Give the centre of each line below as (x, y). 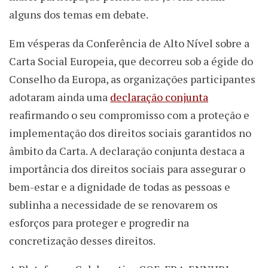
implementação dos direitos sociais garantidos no (130, 133)
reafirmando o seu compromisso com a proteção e (129, 115)
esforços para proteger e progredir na (99, 223)
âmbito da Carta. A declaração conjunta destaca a (127, 151)
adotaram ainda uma (60, 97)
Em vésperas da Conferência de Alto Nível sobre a (129, 43)
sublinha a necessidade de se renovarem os (113, 205)
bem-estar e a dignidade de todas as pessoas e (120, 187)
